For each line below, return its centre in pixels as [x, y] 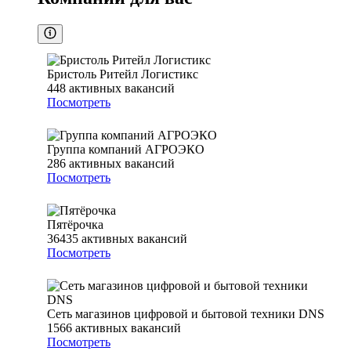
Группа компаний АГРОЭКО [126, 150]
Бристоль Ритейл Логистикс [123, 74]
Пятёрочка [75, 225]
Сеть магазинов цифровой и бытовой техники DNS [186, 314]
